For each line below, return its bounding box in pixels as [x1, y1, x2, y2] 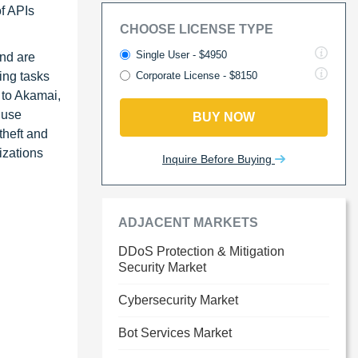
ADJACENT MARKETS [118, 216, 258, 229]
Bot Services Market [118, 326, 232, 340]
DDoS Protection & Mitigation [118, 245, 284, 258]
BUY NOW [193, 110, 255, 124]
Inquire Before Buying [162, 153, 275, 165]
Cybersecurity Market [118, 293, 238, 307]
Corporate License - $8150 [136, 70, 257, 82]
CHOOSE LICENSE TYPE [120, 22, 273, 36]
